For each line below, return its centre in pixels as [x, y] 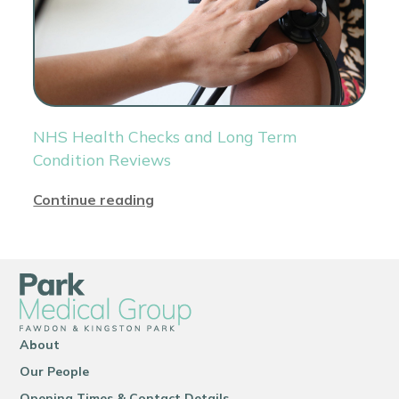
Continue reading [94, 200]
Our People [55, 372]
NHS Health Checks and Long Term [165, 137]
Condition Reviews [102, 160]
